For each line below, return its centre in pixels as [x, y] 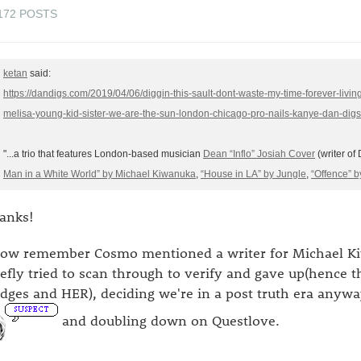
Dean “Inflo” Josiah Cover [259, 154]
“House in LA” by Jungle [253, 174]
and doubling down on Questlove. [169, 320]
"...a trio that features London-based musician [103, 154]
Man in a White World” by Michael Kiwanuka [100, 174]
